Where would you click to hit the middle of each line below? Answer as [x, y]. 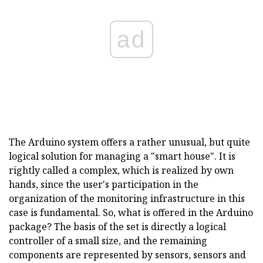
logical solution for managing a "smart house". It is [122, 156]
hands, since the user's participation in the [104, 184]
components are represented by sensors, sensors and [127, 254]
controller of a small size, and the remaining [108, 240]
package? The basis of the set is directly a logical [117, 226]
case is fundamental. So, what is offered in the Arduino [131, 212]
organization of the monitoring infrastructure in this [127, 198]
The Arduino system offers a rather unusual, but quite [129, 142]
